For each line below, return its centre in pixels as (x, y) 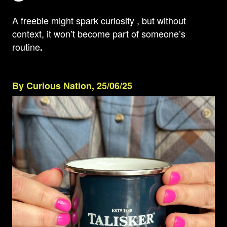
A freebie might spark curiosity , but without (99, 20)
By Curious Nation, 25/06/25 (72, 86)
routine (26, 47)
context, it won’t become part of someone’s (99, 33)
